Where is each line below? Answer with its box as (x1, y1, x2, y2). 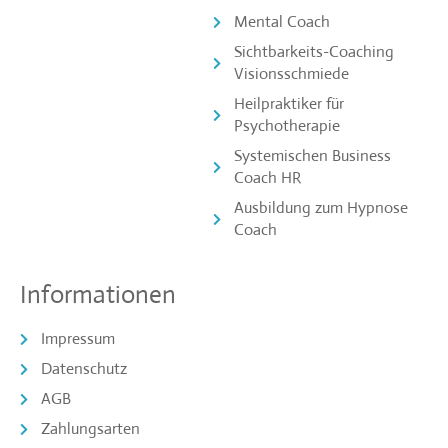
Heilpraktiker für (233, 93, 344, 115)
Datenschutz (41, 358, 128, 380)
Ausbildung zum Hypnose (233, 197, 408, 219)
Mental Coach (233, 11, 330, 33)
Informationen (20, 279, 176, 311)
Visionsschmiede (233, 63, 349, 85)
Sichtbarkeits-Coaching (233, 41, 394, 63)
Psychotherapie (233, 115, 340, 137)
